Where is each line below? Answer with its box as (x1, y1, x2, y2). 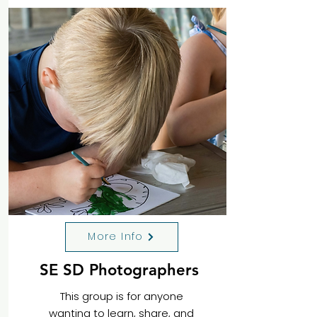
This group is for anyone (59, 288, 183, 304)
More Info (88, 229, 144, 244)
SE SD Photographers (39, 260, 204, 279)
